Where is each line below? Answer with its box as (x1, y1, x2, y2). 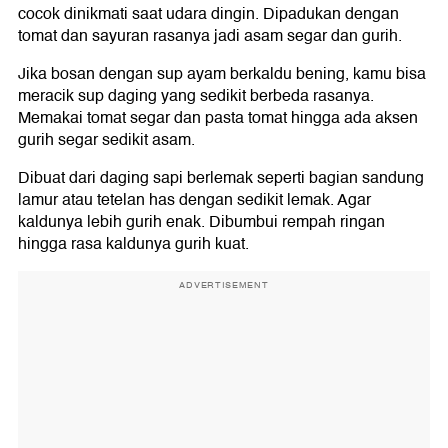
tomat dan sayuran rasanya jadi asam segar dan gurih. (18, 23, 402, 50)
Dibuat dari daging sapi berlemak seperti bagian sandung (18, 165, 424, 192)
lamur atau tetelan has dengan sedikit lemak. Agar (18, 187, 371, 214)
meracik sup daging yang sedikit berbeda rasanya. (18, 83, 374, 110)
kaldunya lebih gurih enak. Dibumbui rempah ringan (18, 209, 385, 236)
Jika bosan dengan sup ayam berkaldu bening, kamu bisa (18, 61, 426, 88)
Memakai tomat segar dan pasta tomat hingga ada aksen (18, 105, 418, 132)
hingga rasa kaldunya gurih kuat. (18, 231, 249, 258)
